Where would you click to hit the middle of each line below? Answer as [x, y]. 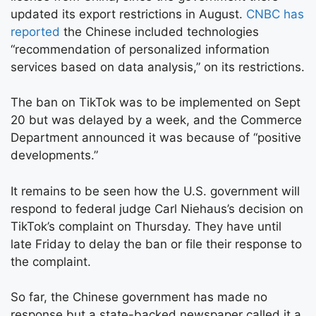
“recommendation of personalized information [140, 49]
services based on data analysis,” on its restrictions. [158, 67]
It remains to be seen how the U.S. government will [155, 191]
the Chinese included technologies [159, 31]
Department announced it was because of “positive [156, 138]
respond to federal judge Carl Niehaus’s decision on [157, 208]
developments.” [54, 155]
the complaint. [51, 261]
